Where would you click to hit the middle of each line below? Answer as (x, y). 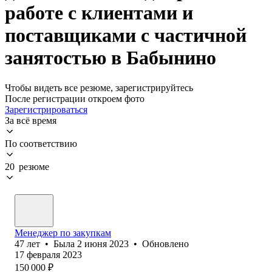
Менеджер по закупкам (63, 233)
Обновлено (165, 243)
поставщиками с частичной (126, 36)
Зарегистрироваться (46, 109)
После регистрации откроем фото (75, 98)
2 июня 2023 (103, 243)
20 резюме (27, 166)
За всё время (31, 120)
